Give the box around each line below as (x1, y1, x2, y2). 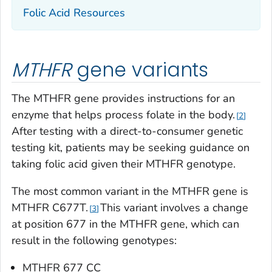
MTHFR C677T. (12, 200, 88, 216)
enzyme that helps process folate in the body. (12, 107, 235, 123)
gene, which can (160, 217, 239, 232)
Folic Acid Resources (23, 5, 125, 21)
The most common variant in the (12, 184, 172, 199)
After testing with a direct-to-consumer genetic (12, 124, 243, 139)
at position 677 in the (12, 217, 120, 232)
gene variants (76, 56, 209, 83)
